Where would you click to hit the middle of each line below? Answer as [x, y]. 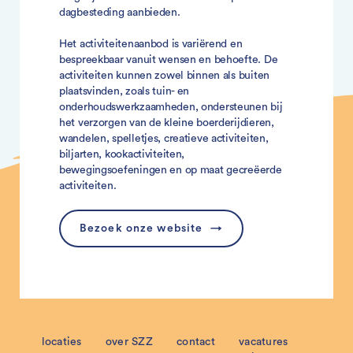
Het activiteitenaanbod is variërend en [151, 44]
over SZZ [129, 342]
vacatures [263, 342]
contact [196, 342]
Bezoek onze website [141, 229]
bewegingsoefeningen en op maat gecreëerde [171, 170]
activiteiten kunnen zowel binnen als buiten [164, 76]
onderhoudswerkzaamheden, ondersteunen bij [171, 107]
